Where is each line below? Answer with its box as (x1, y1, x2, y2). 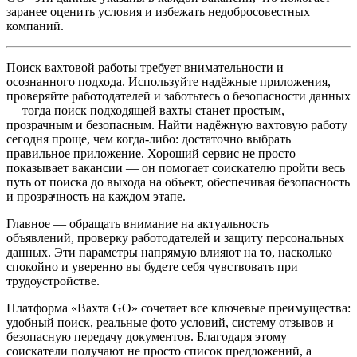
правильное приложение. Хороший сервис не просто (6, 147, 296, 161)
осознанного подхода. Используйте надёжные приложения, (6, 75, 331, 89)
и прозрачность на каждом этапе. (6, 190, 186, 204)
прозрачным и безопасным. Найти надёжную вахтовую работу (6, 118, 347, 132)
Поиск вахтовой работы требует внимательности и (6, 61, 284, 75)
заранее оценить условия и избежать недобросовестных (6, 5, 310, 19)
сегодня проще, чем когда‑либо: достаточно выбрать (6, 132, 291, 147)
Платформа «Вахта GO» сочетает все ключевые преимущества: (6, 301, 351, 316)
